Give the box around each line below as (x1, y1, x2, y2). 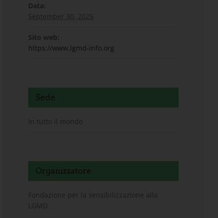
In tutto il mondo (28, 117, 83, 127)
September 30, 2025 (28, 12, 94, 21)
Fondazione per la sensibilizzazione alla (28, 190, 158, 200)
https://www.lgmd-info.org (28, 43, 115, 53)
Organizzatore (36, 166, 92, 176)
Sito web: (28, 33, 60, 42)
